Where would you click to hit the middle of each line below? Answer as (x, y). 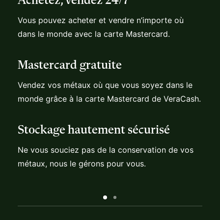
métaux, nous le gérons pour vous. (82, 148)
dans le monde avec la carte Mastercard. (94, 18)
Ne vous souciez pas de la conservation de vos (106, 134)
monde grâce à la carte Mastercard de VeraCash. (109, 83)
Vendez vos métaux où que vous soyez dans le (105, 69)
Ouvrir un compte (158, 213)
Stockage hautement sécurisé (94, 115)
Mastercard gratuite (70, 50)
